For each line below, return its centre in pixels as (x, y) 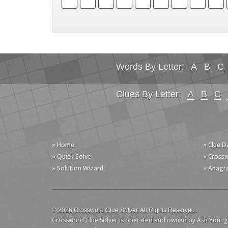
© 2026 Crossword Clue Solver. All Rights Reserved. (124, 210)
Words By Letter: (150, 67)
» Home (63, 145)
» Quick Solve (72, 157)
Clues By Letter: (149, 94)
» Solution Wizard (78, 168)
